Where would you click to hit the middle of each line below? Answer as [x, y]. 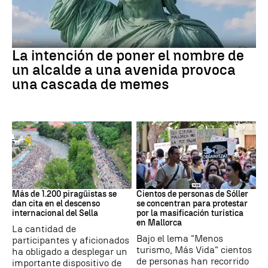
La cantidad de [44, 229]
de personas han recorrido [193, 261]
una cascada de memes [91, 84]
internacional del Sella [55, 213]
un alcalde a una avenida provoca [124, 70]
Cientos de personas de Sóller [192, 194]
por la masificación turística [190, 213]
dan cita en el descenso [56, 203]
